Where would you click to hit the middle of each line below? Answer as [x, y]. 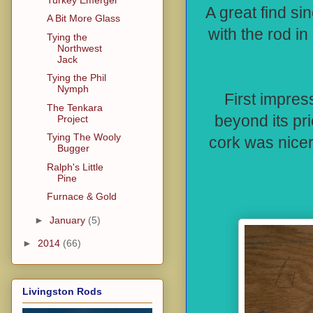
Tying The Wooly [83, 137]
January [68, 220]
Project [72, 118]
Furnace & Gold [81, 197]
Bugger [73, 148]
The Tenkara [74, 107]
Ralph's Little [75, 167]
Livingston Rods [62, 291]
